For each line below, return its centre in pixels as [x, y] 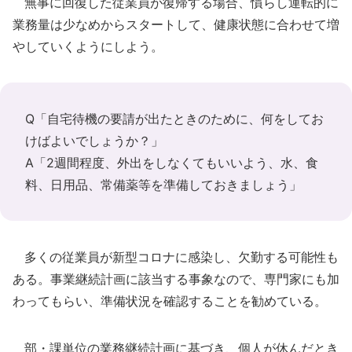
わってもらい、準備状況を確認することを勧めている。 [170, 301]
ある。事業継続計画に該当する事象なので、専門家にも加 [176, 279]
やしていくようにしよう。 [88, 46]
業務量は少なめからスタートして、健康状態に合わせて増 [176, 24]
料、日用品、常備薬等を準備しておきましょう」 [163, 185]
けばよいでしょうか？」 [94, 141]
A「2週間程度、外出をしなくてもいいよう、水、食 [172, 163]
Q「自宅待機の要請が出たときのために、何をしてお [174, 119]
